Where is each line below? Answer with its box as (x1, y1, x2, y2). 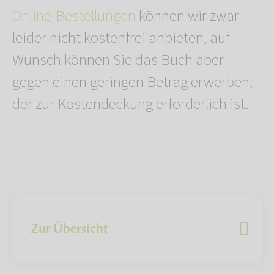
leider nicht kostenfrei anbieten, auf (12, 26, 230, 49)
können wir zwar (136, 4, 239, 27)
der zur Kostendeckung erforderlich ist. (12, 92, 249, 115)
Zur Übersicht (31, 220, 108, 237)
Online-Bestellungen (12, 4, 136, 27)
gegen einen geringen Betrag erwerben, (12, 70, 253, 93)
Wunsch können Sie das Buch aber (12, 48, 224, 71)
